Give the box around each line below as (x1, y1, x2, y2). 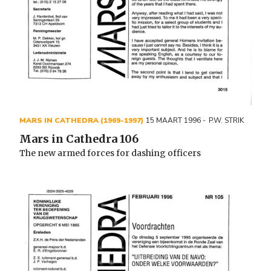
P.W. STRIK (208, 116, 244, 125)
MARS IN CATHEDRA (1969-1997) (19, 116, 143, 125)
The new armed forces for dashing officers (19, 148, 201, 158)
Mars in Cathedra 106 (19, 132, 139, 146)
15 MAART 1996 (146, 116, 201, 125)
